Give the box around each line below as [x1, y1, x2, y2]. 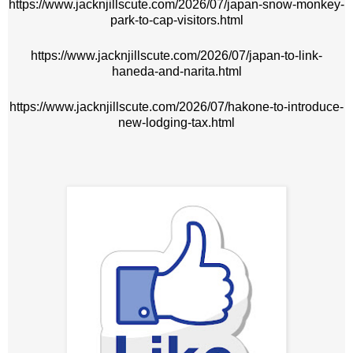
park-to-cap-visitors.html [110, 13, 243, 27]
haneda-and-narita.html [111, 64, 242, 78]
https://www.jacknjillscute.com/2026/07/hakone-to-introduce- [9, 99, 344, 113]
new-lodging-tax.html [118, 115, 235, 129]
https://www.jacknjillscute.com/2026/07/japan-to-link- [31, 48, 322, 62]
